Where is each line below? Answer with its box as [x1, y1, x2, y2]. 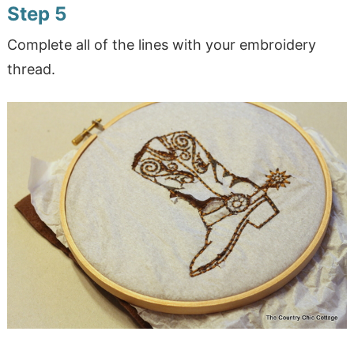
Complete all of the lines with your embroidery [6, 36, 316, 54]
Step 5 [6, 2, 66, 26]
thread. [6, 61, 55, 78]
